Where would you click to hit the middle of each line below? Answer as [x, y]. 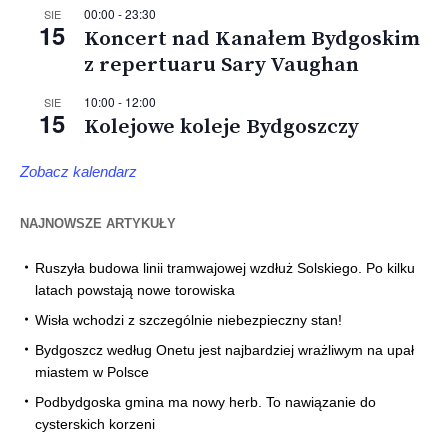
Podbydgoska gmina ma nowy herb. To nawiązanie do [205, 402]
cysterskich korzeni [95, 424]
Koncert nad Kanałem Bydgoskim [252, 39]
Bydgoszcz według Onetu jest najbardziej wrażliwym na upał [224, 350]
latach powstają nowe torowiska [135, 290]
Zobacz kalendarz [78, 172]
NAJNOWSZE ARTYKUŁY [98, 224]
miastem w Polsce [92, 372]
